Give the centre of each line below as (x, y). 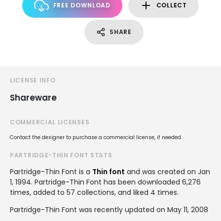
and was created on (161, 172)
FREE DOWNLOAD (82, 5)
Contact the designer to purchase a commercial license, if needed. (96, 137)
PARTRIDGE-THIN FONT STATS (61, 155)
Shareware (33, 98)
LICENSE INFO (33, 80)
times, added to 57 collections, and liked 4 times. (94, 192)
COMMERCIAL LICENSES (50, 122)
